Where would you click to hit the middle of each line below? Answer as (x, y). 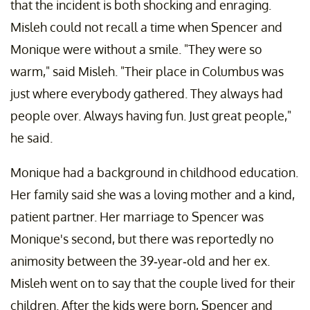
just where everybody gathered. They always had (147, 93)
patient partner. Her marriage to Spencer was (137, 216)
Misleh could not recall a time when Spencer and (146, 27)
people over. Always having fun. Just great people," (151, 115)
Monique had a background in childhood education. (154, 172)
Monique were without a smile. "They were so (136, 49)
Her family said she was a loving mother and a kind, (153, 194)
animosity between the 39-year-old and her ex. (140, 261)
